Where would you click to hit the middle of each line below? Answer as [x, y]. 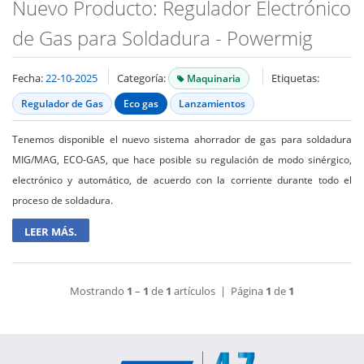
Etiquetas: [295, 78]
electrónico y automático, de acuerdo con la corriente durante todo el [182, 180]
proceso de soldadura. [63, 200]
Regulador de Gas [62, 104]
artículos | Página [219, 291]
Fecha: [29, 78]
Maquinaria [214, 78]
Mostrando [98, 291]
